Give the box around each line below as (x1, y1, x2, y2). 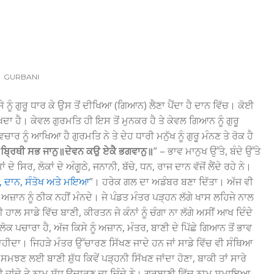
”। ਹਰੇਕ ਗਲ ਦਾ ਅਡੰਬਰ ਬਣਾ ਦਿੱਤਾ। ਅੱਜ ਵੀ (89, 175, 253, 188)
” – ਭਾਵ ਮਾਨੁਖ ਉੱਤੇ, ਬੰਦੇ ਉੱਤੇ (154, 144, 261, 158)
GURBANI (4, 72, 39, 81)
